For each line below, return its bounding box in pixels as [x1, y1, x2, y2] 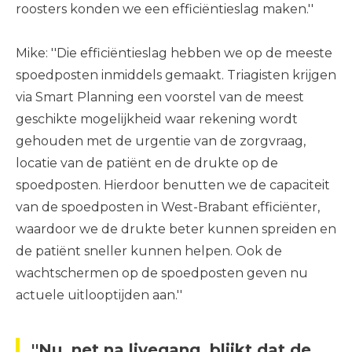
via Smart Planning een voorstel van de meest [16, 90, 304, 104]
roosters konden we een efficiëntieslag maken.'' [16, 2, 313, 16]
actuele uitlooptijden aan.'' [16, 288, 182, 302]
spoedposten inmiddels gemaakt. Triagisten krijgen [16, 68, 336, 82]
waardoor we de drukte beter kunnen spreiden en [16, 222, 336, 236]
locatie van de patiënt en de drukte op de [16, 156, 278, 170]
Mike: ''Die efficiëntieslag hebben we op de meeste [16, 46, 332, 60]
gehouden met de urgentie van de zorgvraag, [16, 134, 306, 148]
